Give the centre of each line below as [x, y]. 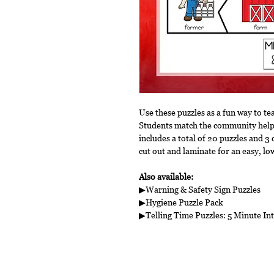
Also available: [166, 176]
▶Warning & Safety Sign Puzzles [200, 189]
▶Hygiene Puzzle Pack [181, 202]
